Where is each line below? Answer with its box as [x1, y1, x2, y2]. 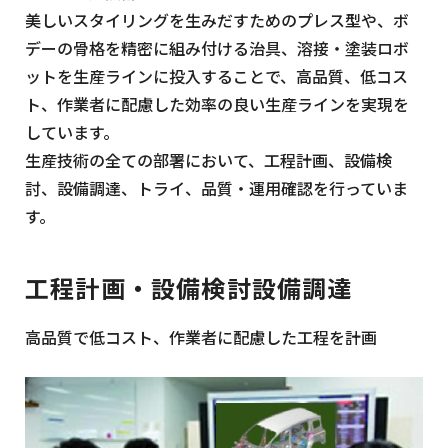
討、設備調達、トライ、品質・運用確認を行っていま [25, 175, 408, 200]
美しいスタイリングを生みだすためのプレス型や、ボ [25, 7, 409, 32]
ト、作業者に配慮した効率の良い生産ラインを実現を [25, 91, 409, 116]
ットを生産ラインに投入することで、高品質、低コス [25, 63, 408, 88]
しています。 [25, 119, 119, 144]
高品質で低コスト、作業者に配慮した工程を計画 [25, 324, 377, 349]
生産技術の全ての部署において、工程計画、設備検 [25, 147, 392, 172]
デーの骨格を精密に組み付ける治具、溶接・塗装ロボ [25, 35, 409, 60]
